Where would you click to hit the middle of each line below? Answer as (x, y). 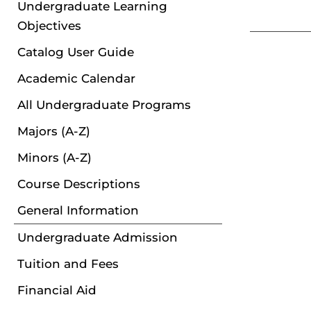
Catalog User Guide (76, 52)
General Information (78, 210)
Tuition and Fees (68, 264)
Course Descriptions (79, 184)
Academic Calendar (76, 78)
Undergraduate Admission (98, 237)
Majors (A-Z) (54, 131)
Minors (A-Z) (54, 158)
